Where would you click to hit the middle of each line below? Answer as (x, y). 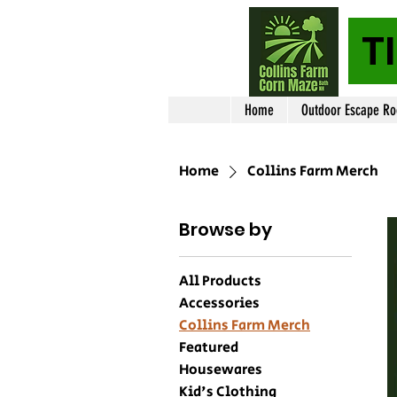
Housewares (221, 370)
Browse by (226, 230)
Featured (209, 348)
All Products (220, 282)
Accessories (219, 304)
